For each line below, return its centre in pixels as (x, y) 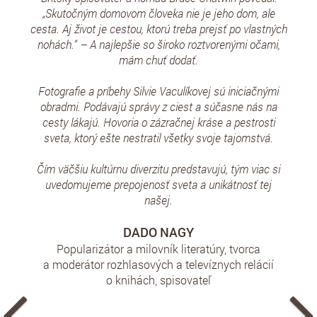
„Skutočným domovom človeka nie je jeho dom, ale (158, 13)
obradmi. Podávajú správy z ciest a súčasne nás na (158, 106)
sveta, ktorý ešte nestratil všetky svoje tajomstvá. (158, 137)
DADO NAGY (158, 232)
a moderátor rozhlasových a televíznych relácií (158, 264)
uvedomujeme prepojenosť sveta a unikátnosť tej (158, 184)
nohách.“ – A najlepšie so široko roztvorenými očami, (158, 44)
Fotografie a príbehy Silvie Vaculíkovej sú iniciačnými (158, 91)
